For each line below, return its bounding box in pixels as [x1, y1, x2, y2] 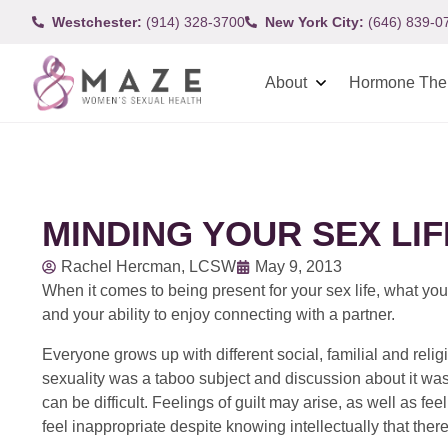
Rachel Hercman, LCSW [61, 258, 236, 275]
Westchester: [52, 13, 142, 30]
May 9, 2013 [255, 258, 342, 275]
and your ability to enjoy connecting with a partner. [42, 306, 395, 323]
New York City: [265, 13, 364, 30]
